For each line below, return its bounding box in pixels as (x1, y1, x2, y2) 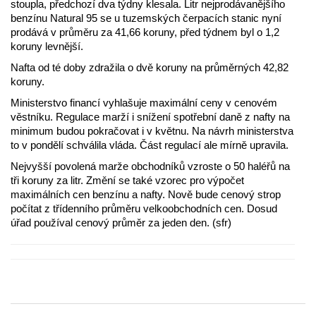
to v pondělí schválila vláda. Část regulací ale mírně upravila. (11, 139, 288, 152)
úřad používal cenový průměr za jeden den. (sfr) (11, 217, 231, 229)
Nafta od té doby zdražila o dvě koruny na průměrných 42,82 (11, 61, 288, 74)
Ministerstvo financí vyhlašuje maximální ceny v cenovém (11, 97, 277, 109)
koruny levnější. (11, 40, 83, 53)
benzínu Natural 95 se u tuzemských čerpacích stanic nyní (11, 12, 281, 25)
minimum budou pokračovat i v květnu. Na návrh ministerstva (11, 125, 293, 138)
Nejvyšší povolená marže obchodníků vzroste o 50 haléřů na (11, 160, 290, 173)
